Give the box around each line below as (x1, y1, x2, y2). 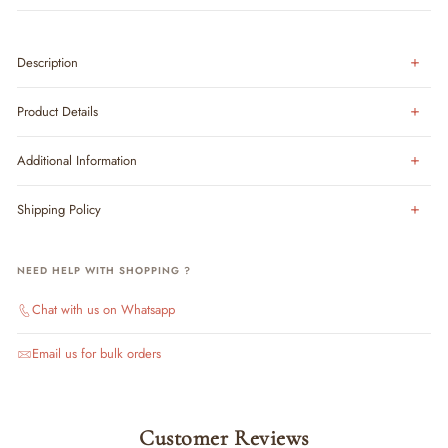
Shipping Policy (17, 200, 101, 219)
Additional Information (17, 151, 137, 170)
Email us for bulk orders (32, 344, 161, 364)
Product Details (17, 102, 98, 121)
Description (17, 53, 78, 72)
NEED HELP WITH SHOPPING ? (17, 263, 191, 278)
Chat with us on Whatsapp (32, 300, 175, 319)
